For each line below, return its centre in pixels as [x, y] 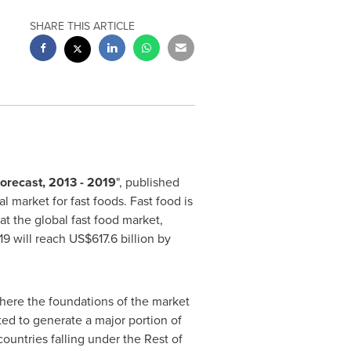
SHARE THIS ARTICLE [83, 26]
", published [147, 182]
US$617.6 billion [111, 239]
